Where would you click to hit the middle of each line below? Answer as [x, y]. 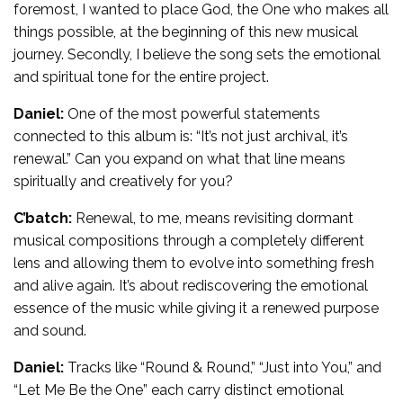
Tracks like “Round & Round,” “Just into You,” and [223, 367]
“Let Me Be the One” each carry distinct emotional [179, 390]
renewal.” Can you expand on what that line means [179, 158]
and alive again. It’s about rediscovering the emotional [191, 285]
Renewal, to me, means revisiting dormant [213, 218]
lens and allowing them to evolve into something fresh [194, 263]
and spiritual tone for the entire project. [141, 76]
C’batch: [43, 218]
